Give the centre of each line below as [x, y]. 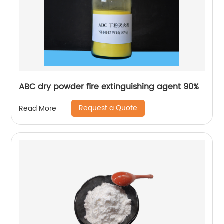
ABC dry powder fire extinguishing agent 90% [109, 87]
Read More [38, 108]
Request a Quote [108, 108]
